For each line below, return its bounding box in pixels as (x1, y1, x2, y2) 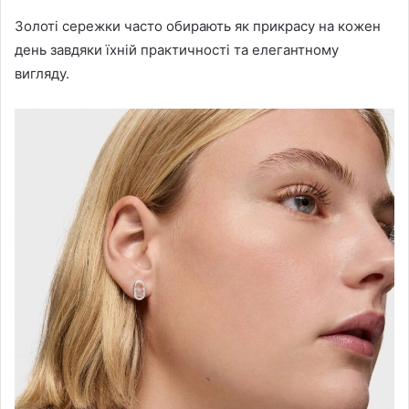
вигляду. (15, 64, 69, 82)
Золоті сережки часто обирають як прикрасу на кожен (15, 16, 381, 35)
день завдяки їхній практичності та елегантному (15, 40, 339, 58)
